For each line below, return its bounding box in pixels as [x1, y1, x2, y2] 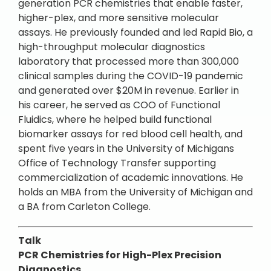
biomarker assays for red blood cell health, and [18, 127, 243, 141]
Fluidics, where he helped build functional [18, 113, 212, 126]
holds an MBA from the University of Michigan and [18, 185, 253, 199]
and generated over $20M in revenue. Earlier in [18, 83, 239, 97]
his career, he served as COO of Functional [18, 98, 220, 112]
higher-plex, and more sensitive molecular [18, 11, 219, 25]
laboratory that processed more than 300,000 [18, 54, 239, 68]
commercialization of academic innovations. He [18, 171, 243, 184]
